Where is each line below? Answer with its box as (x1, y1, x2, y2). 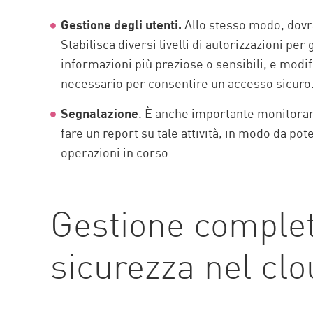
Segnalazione (61, 103, 139, 122)
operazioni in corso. (61, 143, 173, 161)
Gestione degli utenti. (61, 15, 182, 34)
